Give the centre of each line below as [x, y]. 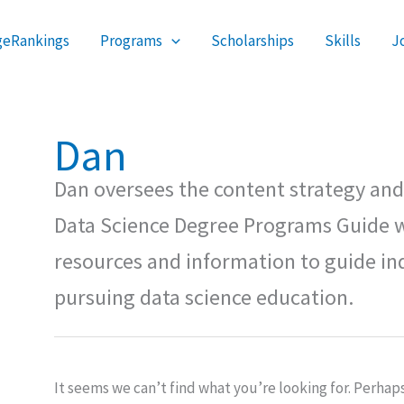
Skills [343, 40]
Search [76, 16]
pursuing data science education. [204, 297]
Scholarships [252, 40]
